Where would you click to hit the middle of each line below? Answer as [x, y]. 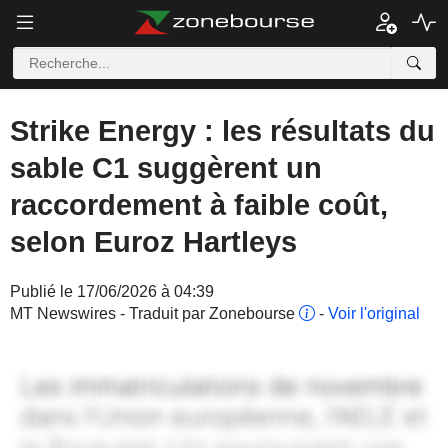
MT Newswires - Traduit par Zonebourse [154, 313]
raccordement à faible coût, [199, 205]
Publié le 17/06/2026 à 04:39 [112, 291]
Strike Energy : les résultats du [222, 131]
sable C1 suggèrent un [166, 168]
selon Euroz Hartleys [153, 242]
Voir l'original [374, 313]
